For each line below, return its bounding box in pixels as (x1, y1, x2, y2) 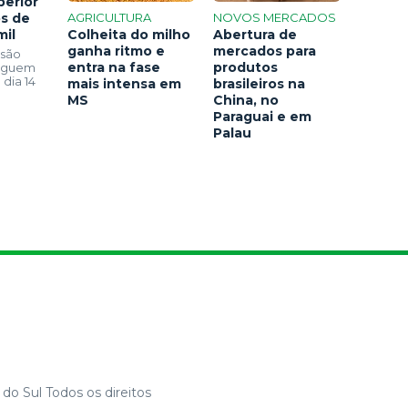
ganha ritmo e (67, 43, 165, 59)
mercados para (213, 43, 316, 59)
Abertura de (213, 26, 297, 43)
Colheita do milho (67, 26, 190, 43)
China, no (213, 92, 279, 108)
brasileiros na (213, 76, 305, 92)
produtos (213, 59, 278, 76)
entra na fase (67, 59, 160, 76)
